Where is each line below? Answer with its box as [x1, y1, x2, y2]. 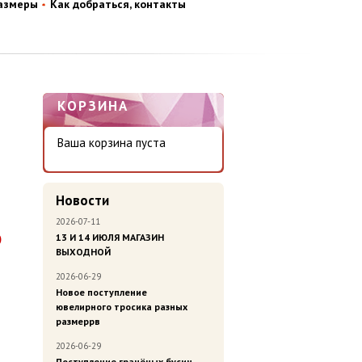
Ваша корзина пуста [57, 135, 166, 151]
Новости [56, 192, 109, 210]
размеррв [56, 315, 100, 328]
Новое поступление [56, 286, 147, 299]
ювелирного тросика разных [56, 301, 187, 314]
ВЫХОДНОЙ [56, 246, 111, 259]
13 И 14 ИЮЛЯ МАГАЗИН [56, 231, 164, 244]
